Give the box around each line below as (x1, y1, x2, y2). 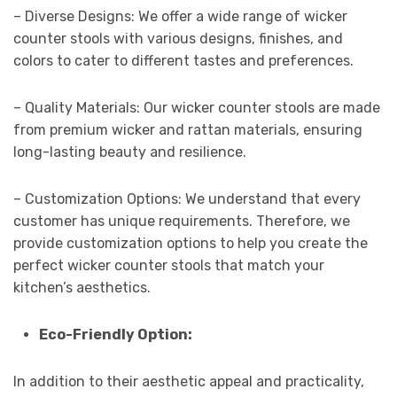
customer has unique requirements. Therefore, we (13, 212, 350, 230)
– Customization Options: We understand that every (13, 190, 361, 207)
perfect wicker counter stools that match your (13, 256, 324, 274)
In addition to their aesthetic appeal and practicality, (13, 372, 364, 390)
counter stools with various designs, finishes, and (13, 29, 343, 47)
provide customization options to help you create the (13, 234, 368, 252)
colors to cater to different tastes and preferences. (13, 51, 354, 69)
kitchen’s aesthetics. (13, 278, 151, 296)
